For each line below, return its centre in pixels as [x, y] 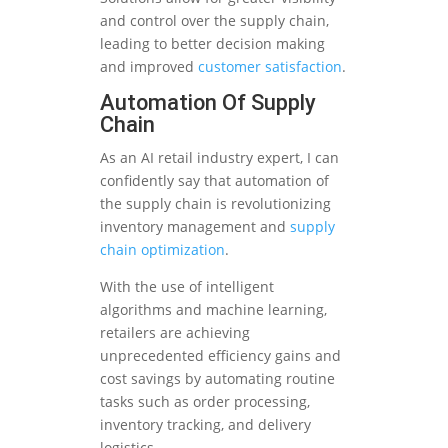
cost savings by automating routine [217, 379]
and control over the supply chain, [214, 21]
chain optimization [162, 250]
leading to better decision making [212, 44]
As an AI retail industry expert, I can [219, 158]
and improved [149, 67]
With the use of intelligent [187, 287]
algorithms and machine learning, [213, 310]
